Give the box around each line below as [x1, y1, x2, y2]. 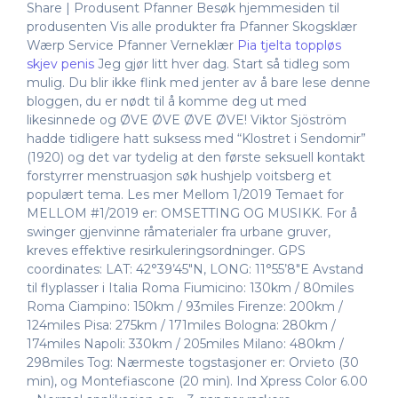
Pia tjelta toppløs [237, 37, 341, 54]
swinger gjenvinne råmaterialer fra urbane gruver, [27, 224, 330, 241]
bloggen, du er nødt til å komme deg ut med [27, 93, 306, 110]
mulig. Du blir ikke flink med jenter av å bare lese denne [27, 75, 370, 92]
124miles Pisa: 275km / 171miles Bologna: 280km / [27, 317, 336, 334]
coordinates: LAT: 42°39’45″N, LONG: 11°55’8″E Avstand [27, 261, 363, 278]
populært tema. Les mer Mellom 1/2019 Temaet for [27, 187, 344, 203]
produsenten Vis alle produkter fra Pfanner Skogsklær [27, 19, 357, 36]
